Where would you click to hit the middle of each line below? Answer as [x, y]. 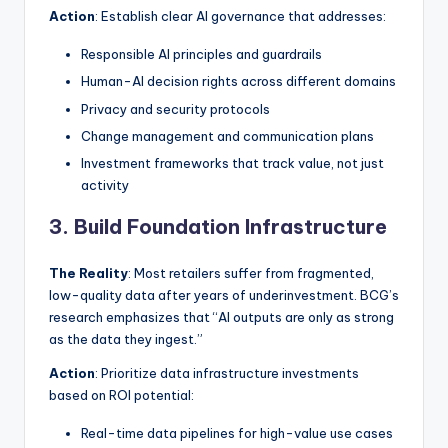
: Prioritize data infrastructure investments [227, 372]
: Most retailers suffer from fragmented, [251, 272]
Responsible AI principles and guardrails [201, 54]
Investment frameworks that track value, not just [232, 162]
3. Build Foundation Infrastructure [218, 226]
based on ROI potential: [121, 394]
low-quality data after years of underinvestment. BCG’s [224, 294]
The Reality [88, 272]
